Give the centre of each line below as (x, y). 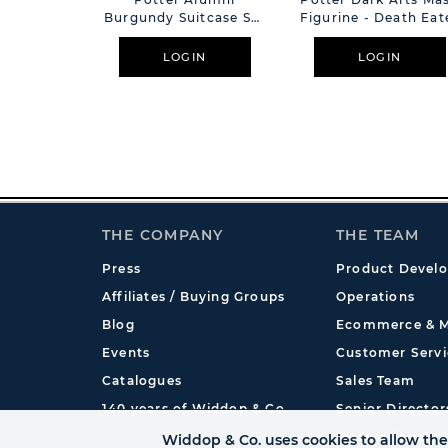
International (383, 436)
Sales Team (375, 380)
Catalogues (142, 380)
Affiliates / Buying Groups (194, 296)
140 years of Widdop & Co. (195, 408)
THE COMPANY (163, 235)
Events (126, 352)
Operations (375, 296)
